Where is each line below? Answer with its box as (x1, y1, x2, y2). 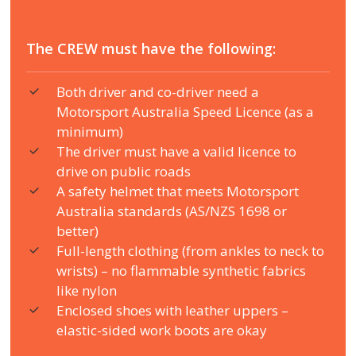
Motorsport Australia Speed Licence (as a (56, 103, 315, 122)
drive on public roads (56, 162, 192, 181)
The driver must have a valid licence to (56, 142, 297, 161)
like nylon (56, 281, 118, 300)
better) (56, 222, 99, 241)
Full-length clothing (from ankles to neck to (56, 242, 325, 261)
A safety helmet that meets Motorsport (56, 182, 300, 201)
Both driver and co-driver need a (56, 83, 260, 102)
